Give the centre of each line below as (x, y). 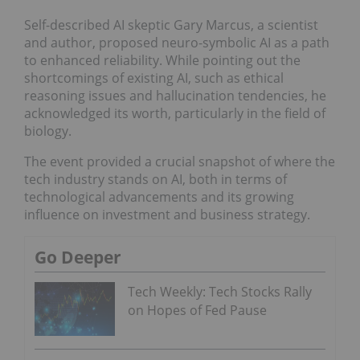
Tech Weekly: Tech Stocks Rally (220, 291)
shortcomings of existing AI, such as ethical (154, 78)
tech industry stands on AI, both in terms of (155, 179)
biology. (48, 131)
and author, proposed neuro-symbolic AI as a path (177, 42)
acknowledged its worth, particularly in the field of (175, 113)
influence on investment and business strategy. (167, 214)
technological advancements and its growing (159, 196)
